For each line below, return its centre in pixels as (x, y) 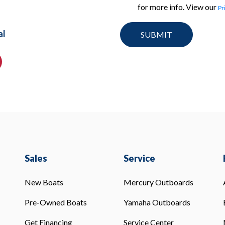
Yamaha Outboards (157, 202)
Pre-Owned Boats (55, 202)
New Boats (44, 182)
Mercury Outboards (159, 182)
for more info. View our (178, 7)
